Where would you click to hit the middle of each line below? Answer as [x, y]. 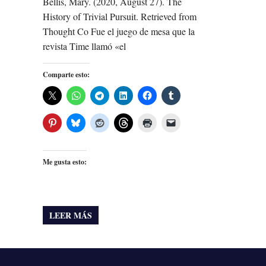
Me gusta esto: [65, 162]
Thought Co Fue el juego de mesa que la [119, 31]
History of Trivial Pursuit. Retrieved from [120, 17]
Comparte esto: [66, 75]
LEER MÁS [71, 215]
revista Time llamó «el [84, 46]
